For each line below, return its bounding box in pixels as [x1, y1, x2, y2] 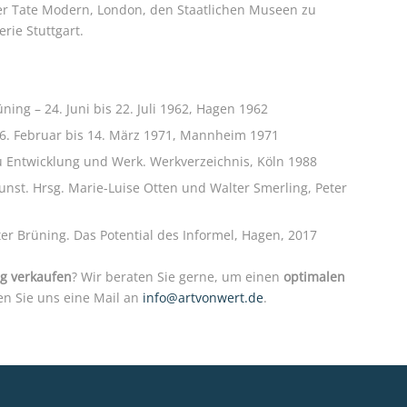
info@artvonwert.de [143, 288, 263, 306]
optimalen [283, 267, 345, 285]
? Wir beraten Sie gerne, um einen [72, 267, 283, 285]
